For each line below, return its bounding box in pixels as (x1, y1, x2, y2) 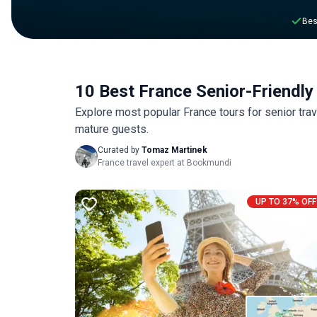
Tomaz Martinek (142, 145, 207, 155)
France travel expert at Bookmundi (98, 158, 231, 168)
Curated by (98, 145, 139, 155)
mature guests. (75, 122, 149, 136)
